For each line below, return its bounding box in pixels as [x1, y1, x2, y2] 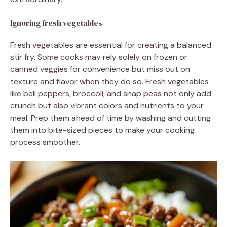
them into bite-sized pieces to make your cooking [10, 124, 195, 135]
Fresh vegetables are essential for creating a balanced [10, 39, 211, 50]
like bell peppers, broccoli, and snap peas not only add [10, 88, 211, 99]
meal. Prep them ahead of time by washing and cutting [10, 112, 211, 123]
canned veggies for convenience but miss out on [10, 63, 190, 74]
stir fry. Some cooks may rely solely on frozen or [10, 51, 187, 62]
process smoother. [10, 136, 80, 147]
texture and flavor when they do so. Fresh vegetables [10, 75, 209, 87]
